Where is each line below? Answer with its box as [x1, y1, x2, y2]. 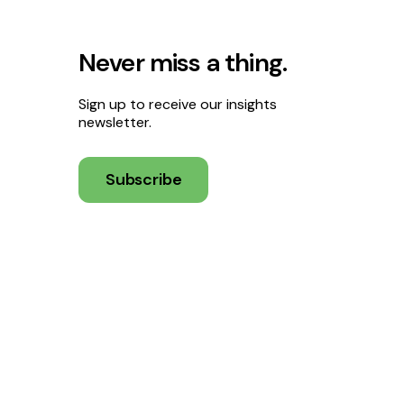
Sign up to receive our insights [78, 95, 277, 115]
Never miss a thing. [78, 46, 288, 80]
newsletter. [78, 113, 151, 133]
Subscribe [106, 169, 182, 191]
